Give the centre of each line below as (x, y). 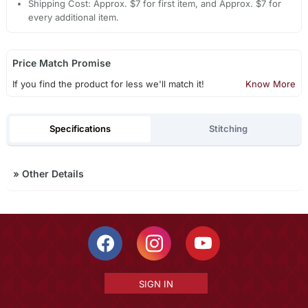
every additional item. (74, 17)
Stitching (228, 129)
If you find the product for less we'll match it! (108, 84)
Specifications (80, 129)
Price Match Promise (61, 63)
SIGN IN (156, 284)
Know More (271, 84)
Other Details (51, 174)
